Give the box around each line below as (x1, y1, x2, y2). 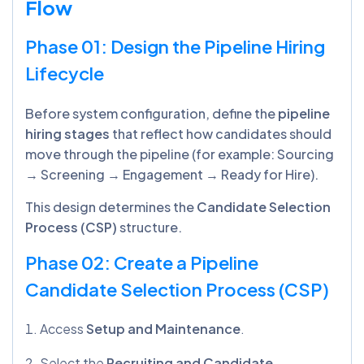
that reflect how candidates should (112, 124, 331, 142)
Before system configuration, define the (25, 104, 278, 122)
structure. (119, 218, 182, 236)
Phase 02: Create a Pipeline (25, 250, 258, 274)
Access (40, 319, 86, 337)
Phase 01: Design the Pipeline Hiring (25, 34, 325, 58)
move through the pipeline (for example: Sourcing (25, 145, 334, 162)
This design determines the (25, 197, 197, 215)
